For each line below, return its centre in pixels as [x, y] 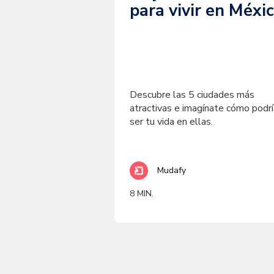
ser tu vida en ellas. [171, 122]
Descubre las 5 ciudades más [192, 95]
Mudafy [172, 170]
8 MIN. [142, 194]
